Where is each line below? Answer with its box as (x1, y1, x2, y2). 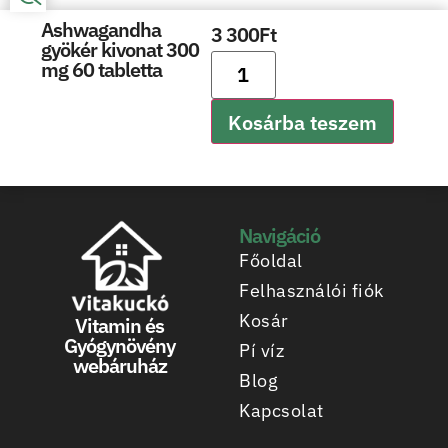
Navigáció (239, 222, 320, 250)
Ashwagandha (41, 16, 162, 44)
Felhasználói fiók (239, 279, 384, 303)
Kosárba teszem (227, 109, 377, 137)
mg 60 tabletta (41, 56, 163, 84)
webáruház (72, 352, 167, 380)
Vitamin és (75, 312, 164, 340)
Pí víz (239, 339, 284, 363)
